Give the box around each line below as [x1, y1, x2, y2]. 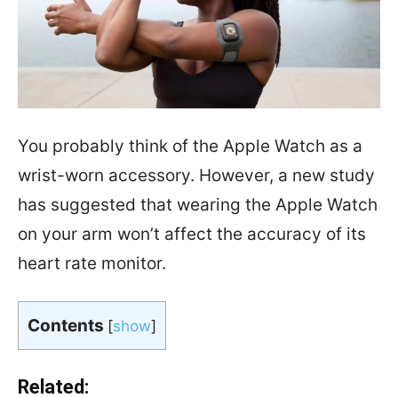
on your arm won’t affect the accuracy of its [18, 223, 366, 244]
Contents [28, 314, 104, 336]
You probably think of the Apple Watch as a [18, 135, 362, 156]
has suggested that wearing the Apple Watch [18, 194, 378, 215]
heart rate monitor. [18, 252, 166, 274]
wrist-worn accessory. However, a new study [18, 164, 375, 186]
